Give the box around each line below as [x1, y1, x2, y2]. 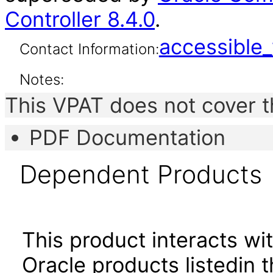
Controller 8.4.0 [5, 7, 155, 32]
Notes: [19, 71, 64, 88]
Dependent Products [19, 159, 262, 190]
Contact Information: [19, 40, 159, 58]
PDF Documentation [29, 125, 225, 150]
